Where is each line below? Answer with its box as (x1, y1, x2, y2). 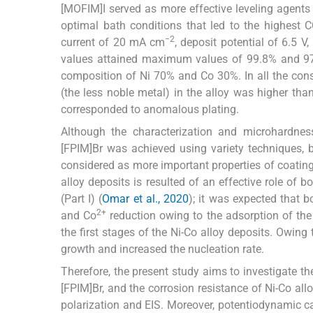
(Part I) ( (61, 192, 103, 206)
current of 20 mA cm (61, 36, 166, 50)
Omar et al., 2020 (102, 192, 189, 206)
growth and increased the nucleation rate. (61, 242, 264, 256)
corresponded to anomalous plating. (61, 103, 239, 117)
